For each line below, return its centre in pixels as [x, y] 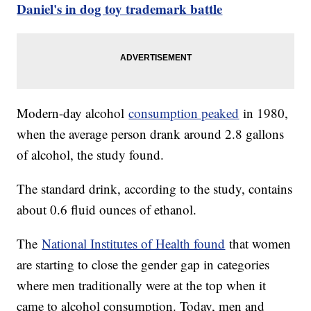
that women [258, 244]
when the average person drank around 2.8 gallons [151, 134]
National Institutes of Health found [134, 244]
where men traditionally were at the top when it [142, 285]
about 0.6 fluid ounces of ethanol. [109, 210]
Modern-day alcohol [73, 113]
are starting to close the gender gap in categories [143, 264]
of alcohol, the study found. [93, 155]
